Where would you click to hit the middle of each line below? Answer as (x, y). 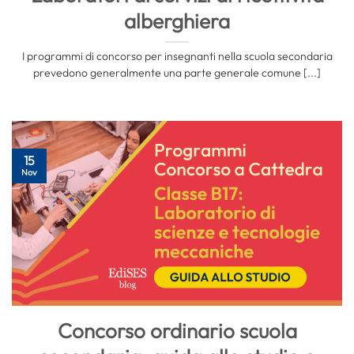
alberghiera (177, 21)
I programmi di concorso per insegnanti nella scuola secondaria (177, 56)
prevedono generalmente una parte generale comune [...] (177, 72)
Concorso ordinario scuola (177, 330)
